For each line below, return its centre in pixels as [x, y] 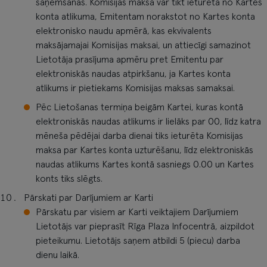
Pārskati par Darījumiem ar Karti [89, 198]
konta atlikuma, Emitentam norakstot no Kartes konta [145, 17]
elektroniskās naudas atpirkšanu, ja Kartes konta [133, 74]
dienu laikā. [58, 255]
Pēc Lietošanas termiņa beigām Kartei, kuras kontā [139, 107]
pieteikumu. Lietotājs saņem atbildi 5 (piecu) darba [138, 241]
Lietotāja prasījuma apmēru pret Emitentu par [130, 60]
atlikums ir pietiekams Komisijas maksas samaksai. [135, 88]
